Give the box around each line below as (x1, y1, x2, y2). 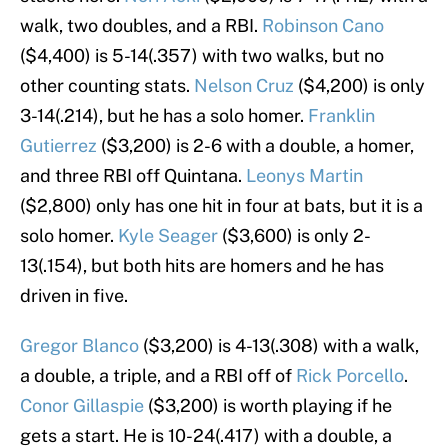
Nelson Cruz (194, 75, 294, 97)
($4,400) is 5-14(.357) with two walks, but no (20, 45, 384, 67)
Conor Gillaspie (20, 395, 144, 417)
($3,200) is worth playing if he (144, 395, 392, 417)
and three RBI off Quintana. (20, 165, 246, 187)
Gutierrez (20, 135, 97, 157)
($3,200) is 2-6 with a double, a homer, (97, 135, 414, 157)
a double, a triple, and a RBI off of (20, 365, 296, 387)
